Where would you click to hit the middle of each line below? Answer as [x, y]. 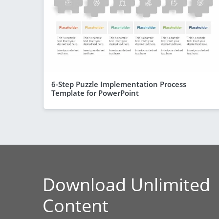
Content [76, 205]
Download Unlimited [126, 184]
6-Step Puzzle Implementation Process [119, 84]
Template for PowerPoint [95, 93]
